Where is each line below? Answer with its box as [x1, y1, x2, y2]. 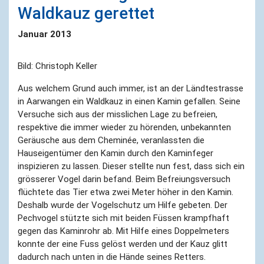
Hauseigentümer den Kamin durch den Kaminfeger [18, 147, 213, 159]
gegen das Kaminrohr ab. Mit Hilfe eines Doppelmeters [18, 225, 229, 236]
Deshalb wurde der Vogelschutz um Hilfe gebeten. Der [18, 199, 227, 210]
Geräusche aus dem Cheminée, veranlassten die [18, 134, 204, 146]
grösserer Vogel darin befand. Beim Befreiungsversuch [18, 173, 230, 184]
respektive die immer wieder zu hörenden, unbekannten [18, 121, 231, 133]
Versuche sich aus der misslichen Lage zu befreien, [18, 108, 217, 120]
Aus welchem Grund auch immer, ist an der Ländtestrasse [18, 82, 243, 94]
